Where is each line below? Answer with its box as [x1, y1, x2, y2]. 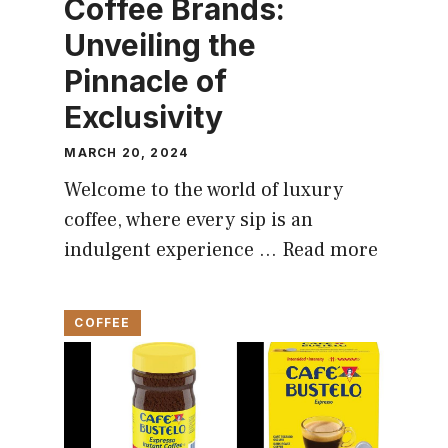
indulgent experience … [64, 237, 283, 264]
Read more [282, 237, 379, 264]
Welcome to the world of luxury [64, 177, 344, 204]
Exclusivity [64, 99, 224, 136]
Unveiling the [64, 27, 257, 64]
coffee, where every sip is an [64, 207, 314, 234]
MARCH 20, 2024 [64, 145, 189, 161]
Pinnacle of [64, 63, 228, 100]
